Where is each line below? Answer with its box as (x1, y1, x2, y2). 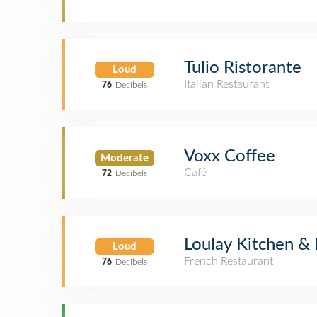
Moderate (100, 152, 149, 163)
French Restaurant (184, 255, 273, 267)
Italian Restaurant (184, 79, 269, 90)
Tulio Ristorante (184, 59, 301, 76)
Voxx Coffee (184, 148, 275, 165)
